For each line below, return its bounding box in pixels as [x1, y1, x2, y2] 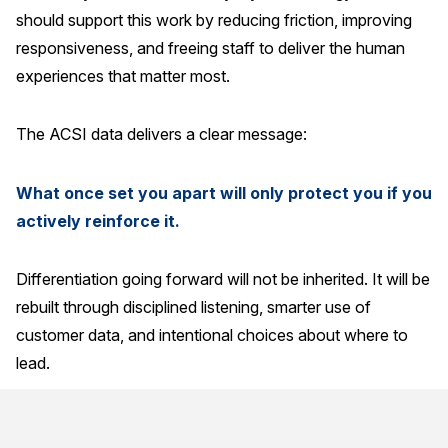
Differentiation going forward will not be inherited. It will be [16, 269, 430, 290]
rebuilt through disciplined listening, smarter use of [16, 297, 371, 318]
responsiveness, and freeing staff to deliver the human [16, 37, 405, 58]
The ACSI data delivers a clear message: [16, 124, 307, 145]
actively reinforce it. [16, 210, 180, 231]
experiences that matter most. [16, 65, 230, 86]
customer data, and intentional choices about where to [16, 325, 408, 346]
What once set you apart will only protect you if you [16, 182, 432, 203]
